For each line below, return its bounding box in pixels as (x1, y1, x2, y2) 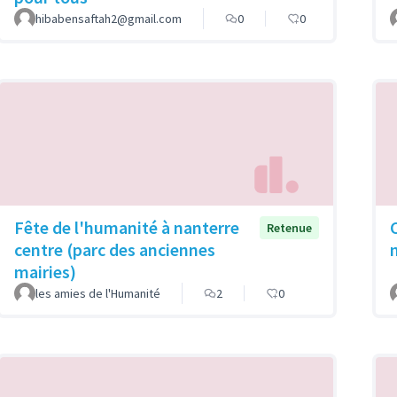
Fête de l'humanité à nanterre (14, 215, 239, 238)
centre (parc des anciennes (14, 237, 215, 261)
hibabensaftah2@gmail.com (35, 11, 182, 27)
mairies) (14, 260, 76, 283)
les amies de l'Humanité (35, 284, 160, 301)
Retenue (267, 219, 312, 236)
